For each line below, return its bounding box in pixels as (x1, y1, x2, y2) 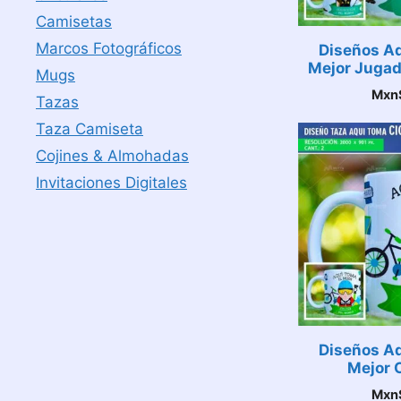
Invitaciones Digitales (36, 174, 187, 192)
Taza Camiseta (36, 120, 143, 138)
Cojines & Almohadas (36, 147, 189, 165)
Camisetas (36, 13, 112, 30)
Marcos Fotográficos (36, 39, 182, 57)
